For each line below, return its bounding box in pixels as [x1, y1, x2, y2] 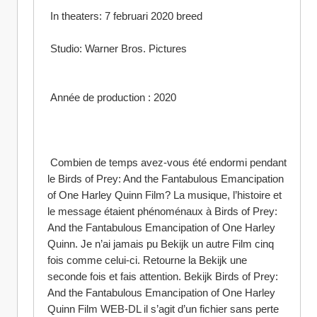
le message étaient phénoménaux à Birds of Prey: [47, 205, 277, 217]
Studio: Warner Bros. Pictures [50, 42, 187, 54]
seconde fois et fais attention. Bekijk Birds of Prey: [47, 270, 278, 282]
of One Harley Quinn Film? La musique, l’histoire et [47, 189, 282, 201]
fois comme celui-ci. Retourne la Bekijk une [47, 254, 247, 266]
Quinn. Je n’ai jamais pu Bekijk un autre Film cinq [47, 238, 274, 250]
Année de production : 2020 [50, 91, 176, 103]
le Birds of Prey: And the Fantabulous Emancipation [47, 173, 284, 185]
